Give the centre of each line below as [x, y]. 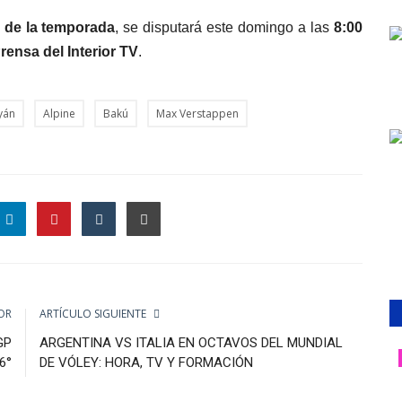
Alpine [59, 113]
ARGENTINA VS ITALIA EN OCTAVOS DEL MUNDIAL [191, 342]
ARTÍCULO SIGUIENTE [93, 313]
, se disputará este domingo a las [224, 27]
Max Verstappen [197, 113]
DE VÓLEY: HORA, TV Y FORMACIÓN [146, 362]
